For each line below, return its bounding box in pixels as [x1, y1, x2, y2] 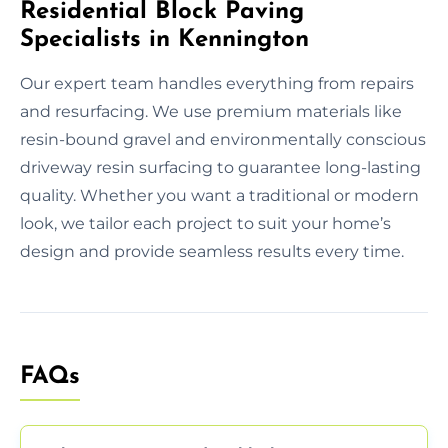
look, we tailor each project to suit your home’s [20, 213, 391, 233]
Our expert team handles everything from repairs [20, 73, 414, 93]
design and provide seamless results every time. [20, 241, 404, 261]
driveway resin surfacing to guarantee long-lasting [20, 157, 421, 177]
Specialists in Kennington [20, 27, 309, 52]
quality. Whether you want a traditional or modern [20, 185, 419, 205]
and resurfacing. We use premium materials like [20, 101, 402, 121]
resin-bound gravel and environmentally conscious [20, 129, 426, 149]
